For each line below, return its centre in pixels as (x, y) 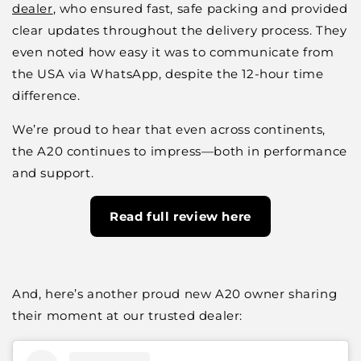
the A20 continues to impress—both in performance (180, 151)
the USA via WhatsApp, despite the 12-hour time (168, 74)
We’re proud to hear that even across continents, (169, 130)
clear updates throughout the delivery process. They (180, 31)
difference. (46, 96)
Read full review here (180, 217)
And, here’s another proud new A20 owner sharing (175, 294)
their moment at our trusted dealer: (128, 316)
